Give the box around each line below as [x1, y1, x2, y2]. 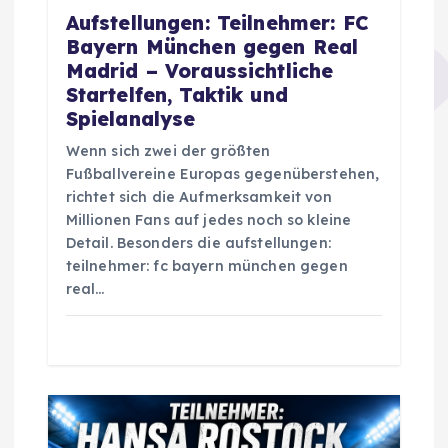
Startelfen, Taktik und [65, 82, 288, 107]
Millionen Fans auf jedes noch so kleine [65, 210, 352, 229]
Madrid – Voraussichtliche [65, 58, 334, 83]
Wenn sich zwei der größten [65, 141, 271, 160]
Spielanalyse [65, 106, 196, 131]
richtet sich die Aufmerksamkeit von [65, 187, 332, 206]
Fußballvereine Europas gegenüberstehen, [65, 164, 380, 183]
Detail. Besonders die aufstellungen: [65, 233, 331, 252]
